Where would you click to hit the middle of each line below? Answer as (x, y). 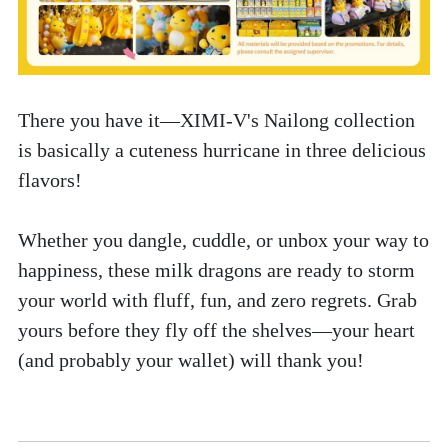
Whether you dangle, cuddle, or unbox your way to (223, 239)
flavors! (52, 179)
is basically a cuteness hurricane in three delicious (222, 149)
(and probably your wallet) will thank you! (193, 359)
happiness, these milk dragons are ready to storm (216, 269)
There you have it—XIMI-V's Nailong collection (216, 119)
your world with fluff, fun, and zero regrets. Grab (217, 299)
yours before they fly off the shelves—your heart (216, 329)
